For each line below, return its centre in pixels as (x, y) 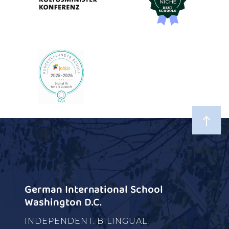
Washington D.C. (63, 202)
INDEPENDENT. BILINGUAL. (87, 221)
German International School (94, 189)
